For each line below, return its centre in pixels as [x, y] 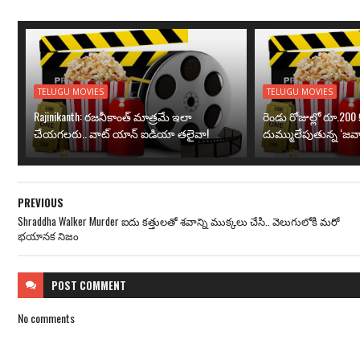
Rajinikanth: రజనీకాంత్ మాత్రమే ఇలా [113, 116]
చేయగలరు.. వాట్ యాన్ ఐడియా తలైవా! [121, 133]
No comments [46, 318]
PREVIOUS [41, 202]
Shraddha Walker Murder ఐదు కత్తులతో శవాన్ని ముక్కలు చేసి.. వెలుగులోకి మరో [178, 221]
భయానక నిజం [48, 235]
